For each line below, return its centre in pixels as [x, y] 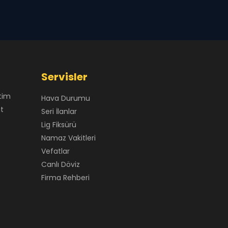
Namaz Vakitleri [68, 138]
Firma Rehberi [65, 178]
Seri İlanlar [59, 111]
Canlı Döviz [60, 164]
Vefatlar [55, 151]
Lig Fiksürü [59, 125]
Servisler [64, 77]
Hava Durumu [65, 98]
